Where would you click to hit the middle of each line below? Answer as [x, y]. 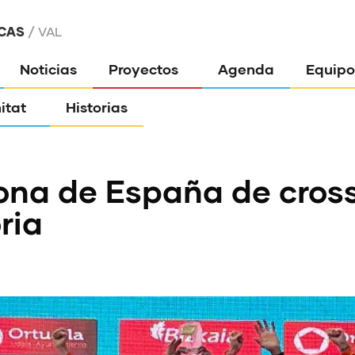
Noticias [49, 69]
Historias [97, 107]
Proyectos [144, 69]
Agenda [246, 69]
